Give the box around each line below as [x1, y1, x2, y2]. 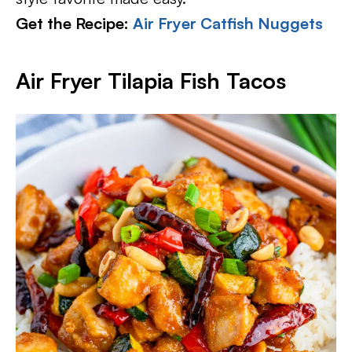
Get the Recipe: [16, 13, 133, 33]
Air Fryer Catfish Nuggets [133, 13, 323, 33]
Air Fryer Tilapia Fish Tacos [16, 66, 286, 94]
